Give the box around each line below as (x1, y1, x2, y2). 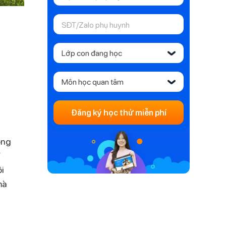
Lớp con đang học (62, 47, 122, 58)
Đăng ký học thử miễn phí (71, 107, 166, 118)
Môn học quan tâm (62, 76, 124, 87)
